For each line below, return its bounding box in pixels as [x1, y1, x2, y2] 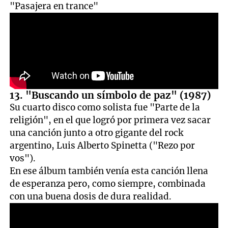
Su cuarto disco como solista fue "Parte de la [10, 101, 201, 113]
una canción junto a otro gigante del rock [10, 127, 184, 138]
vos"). [10, 152, 36, 164]
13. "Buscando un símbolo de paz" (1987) [10, 89, 211, 101]
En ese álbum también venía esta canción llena [10, 165, 209, 177]
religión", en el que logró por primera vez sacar [10, 114, 211, 126]
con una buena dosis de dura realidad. [10, 190, 172, 202]
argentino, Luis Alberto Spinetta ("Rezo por [10, 139, 195, 151]
